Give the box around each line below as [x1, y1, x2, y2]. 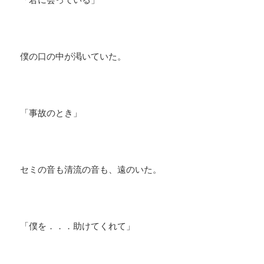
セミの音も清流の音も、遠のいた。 [20, 163, 162, 176]
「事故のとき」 [20, 107, 82, 119]
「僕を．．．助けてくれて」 [20, 220, 136, 232]
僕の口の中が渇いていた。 [20, 50, 127, 62]
